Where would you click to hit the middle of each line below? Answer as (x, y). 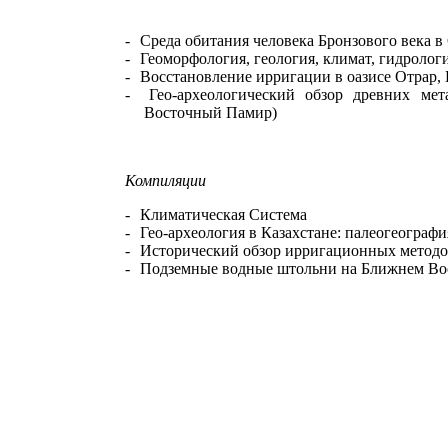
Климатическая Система (223, 214)
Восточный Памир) (210, 112)
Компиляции (165, 180)
